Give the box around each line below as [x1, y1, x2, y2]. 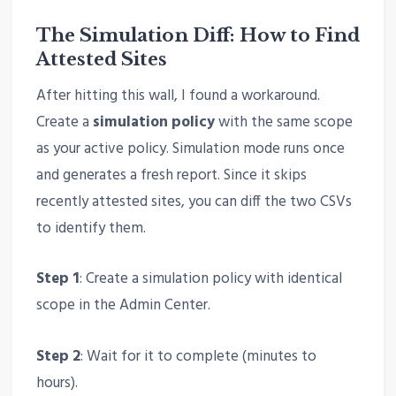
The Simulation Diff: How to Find [35, 23, 360, 47]
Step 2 [35, 344, 80, 369]
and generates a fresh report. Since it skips [35, 164, 307, 188]
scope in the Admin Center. [35, 293, 210, 318]
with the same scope [214, 110, 353, 135]
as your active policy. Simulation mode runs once [35, 137, 345, 162]
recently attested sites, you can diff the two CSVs [35, 190, 352, 215]
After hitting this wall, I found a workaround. [35, 84, 320, 109]
